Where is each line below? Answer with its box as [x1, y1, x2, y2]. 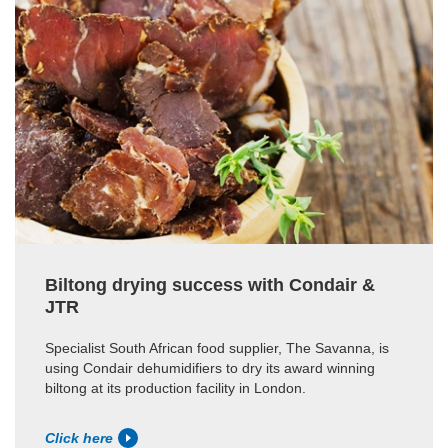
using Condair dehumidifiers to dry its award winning [45, 360, 375, 377]
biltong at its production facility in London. [45, 380, 306, 397]
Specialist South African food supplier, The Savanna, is [45, 340, 389, 357]
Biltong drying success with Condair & [45, 275, 375, 296]
